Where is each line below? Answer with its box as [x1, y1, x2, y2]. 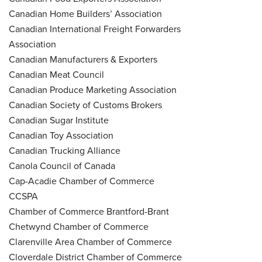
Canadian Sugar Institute [9, 113, 109, 127]
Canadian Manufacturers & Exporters [9, 52, 157, 66]
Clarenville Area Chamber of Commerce [9, 235, 172, 249]
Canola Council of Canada [9, 158, 115, 173]
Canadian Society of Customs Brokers [9, 98, 162, 112]
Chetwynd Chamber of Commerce [9, 219, 149, 233]
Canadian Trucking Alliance [9, 143, 120, 157]
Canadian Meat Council [9, 67, 104, 81]
